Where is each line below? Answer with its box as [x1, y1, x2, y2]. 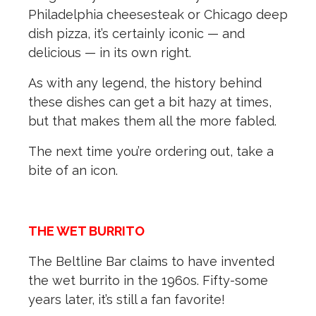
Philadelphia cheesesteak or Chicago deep [28, 7, 288, 23]
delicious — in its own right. [28, 45, 191, 61]
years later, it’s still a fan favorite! [28, 292, 229, 308]
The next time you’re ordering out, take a [28, 144, 274, 159]
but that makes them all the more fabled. [28, 114, 276, 129]
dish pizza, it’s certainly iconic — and [28, 26, 245, 42]
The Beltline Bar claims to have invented [28, 254, 274, 269]
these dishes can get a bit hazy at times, [28, 95, 272, 110]
